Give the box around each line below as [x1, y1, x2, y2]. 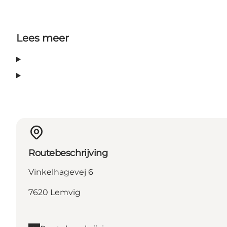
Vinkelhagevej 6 [28, 167, 93, 177]
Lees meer [16, 32, 69, 45]
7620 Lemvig [28, 187, 81, 198]
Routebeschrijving [28, 147, 108, 159]
